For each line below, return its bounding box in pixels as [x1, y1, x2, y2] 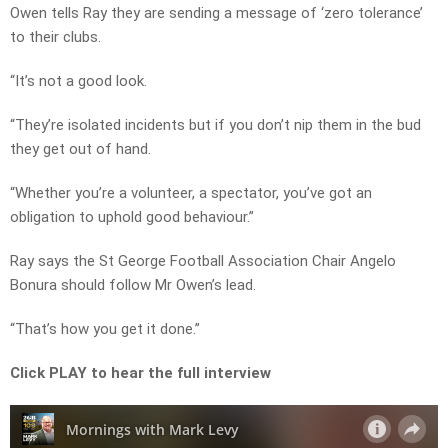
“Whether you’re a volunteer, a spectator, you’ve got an [10, 184, 372, 203]
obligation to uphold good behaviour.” [10, 208, 254, 227]
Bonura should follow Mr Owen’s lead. [10, 276, 256, 295]
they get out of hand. [10, 140, 151, 159]
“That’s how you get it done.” [10, 320, 200, 339]
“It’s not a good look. [10, 72, 147, 91]
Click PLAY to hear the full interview [10, 364, 271, 383]
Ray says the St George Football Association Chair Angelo [10, 252, 396, 271]
